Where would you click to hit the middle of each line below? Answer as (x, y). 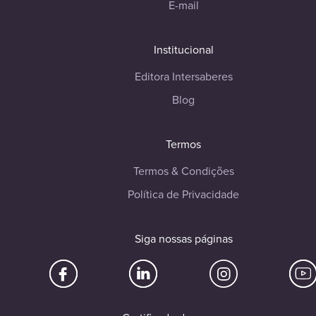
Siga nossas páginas (183, 239)
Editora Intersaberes (183, 77)
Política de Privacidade (183, 195)
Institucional (183, 50)
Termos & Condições (183, 171)
